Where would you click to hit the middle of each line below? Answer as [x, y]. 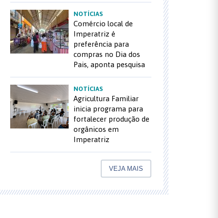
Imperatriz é [94, 34]
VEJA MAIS [126, 169]
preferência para [101, 44]
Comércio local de [103, 24]
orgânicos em [96, 129]
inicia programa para [108, 109]
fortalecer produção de [111, 119]
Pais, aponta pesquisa [109, 64]
